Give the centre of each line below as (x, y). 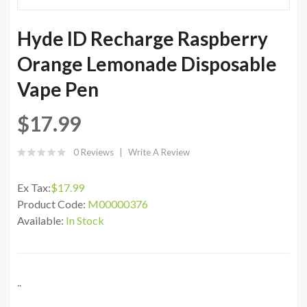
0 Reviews (94, 152)
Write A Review (159, 152)
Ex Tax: (34, 188)
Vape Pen (58, 89)
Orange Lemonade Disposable (147, 64)
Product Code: (52, 204)
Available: (41, 221)
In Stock (85, 221)
